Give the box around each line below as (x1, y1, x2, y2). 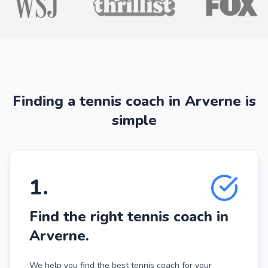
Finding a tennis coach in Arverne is (12, 91, 256, 111)
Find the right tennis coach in (29, 206, 229, 226)
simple (111, 110, 157, 130)
